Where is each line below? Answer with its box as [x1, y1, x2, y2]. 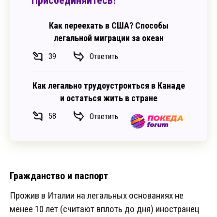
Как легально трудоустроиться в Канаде [32, 80, 185, 91]
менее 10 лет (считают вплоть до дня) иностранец [10, 203, 200, 215]
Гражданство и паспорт [10, 170, 108, 182]
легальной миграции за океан [53, 33, 164, 44]
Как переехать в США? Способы [48, 20, 169, 31]
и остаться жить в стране [60, 93, 157, 103]
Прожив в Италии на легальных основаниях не [10, 190, 184, 201]
